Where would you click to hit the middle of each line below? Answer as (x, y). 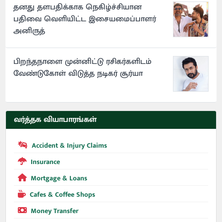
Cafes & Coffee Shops (63, 195)
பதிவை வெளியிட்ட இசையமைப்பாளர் (85, 19)
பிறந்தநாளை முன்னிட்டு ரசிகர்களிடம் (83, 62)
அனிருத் (29, 31)
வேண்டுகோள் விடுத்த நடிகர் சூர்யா (78, 74)
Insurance (46, 162)
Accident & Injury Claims (70, 146)
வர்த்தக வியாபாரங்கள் (55, 120)
